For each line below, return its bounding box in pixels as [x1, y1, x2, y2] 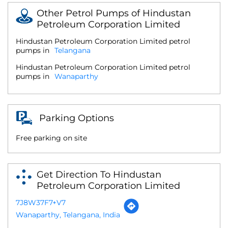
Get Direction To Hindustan [37, 168, 161, 180]
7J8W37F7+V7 [16, 197, 66, 207]
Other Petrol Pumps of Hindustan [37, 7, 191, 19]
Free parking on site [16, 133, 87, 142]
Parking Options [39, 112, 114, 124]
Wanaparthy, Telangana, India [16, 210, 120, 219]
